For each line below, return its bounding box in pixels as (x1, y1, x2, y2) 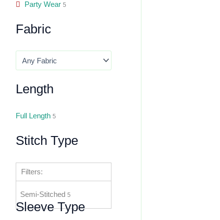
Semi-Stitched (20, 190, 67, 198)
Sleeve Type (16, 200, 85, 214)
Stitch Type (16, 134, 78, 147)
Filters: (21, 167, 43, 176)
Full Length (16, 111, 51, 120)
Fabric (16, 22, 51, 36)
